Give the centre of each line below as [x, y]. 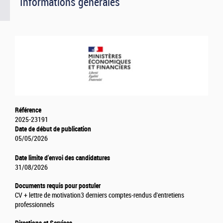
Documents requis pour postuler [58, 186]
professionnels [35, 205]
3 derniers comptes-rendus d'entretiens [132, 196]
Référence [28, 110]
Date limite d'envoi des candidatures [62, 158]
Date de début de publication [53, 129]
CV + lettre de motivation [48, 196]
